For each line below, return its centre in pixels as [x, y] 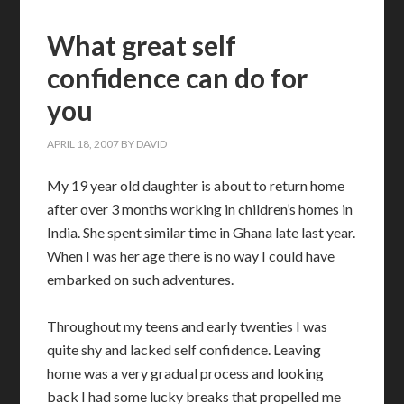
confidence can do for [178, 78]
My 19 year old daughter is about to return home [196, 185]
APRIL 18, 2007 [83, 144]
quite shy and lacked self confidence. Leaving [184, 349]
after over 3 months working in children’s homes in [200, 209]
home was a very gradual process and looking [186, 373]
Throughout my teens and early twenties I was [188, 326]
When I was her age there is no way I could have [191, 256]
